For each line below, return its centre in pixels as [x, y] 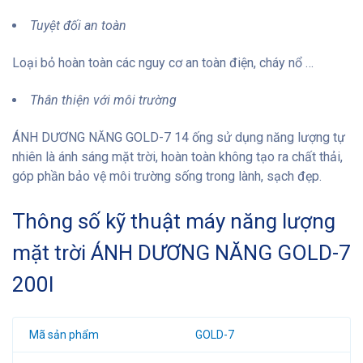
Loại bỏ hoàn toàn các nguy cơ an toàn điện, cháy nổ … [163, 62]
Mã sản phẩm [64, 334]
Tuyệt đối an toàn [78, 25]
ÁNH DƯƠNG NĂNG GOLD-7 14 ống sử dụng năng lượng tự [179, 137]
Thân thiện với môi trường [103, 100]
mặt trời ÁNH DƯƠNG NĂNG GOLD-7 [181, 252]
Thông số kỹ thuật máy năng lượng [174, 221]
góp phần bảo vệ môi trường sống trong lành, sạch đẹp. [167, 176]
